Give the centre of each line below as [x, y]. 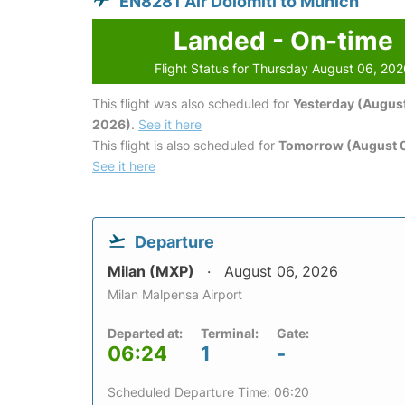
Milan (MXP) [153, 272]
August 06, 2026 [281, 272]
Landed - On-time [283, 41]
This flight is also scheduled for [185, 146]
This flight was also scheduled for [193, 104]
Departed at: [145, 334]
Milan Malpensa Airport [175, 295]
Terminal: [230, 334]
